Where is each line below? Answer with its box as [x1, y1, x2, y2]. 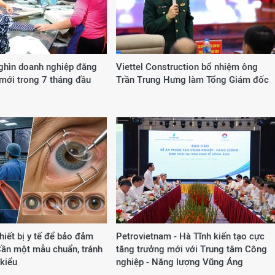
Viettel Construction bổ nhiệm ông [116, 61, 258, 72]
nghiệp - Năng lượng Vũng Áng [116, 257, 243, 267]
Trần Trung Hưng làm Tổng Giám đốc [116, 74, 269, 85]
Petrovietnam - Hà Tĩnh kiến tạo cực [116, 231, 265, 241]
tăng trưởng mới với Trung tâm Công [116, 244, 267, 254]
